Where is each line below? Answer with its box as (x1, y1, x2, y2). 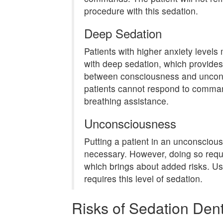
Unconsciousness (84, 114, 176, 132)
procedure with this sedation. (84, 4, 198, 17)
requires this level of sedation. (84, 172, 203, 185)
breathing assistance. (84, 95, 169, 107)
